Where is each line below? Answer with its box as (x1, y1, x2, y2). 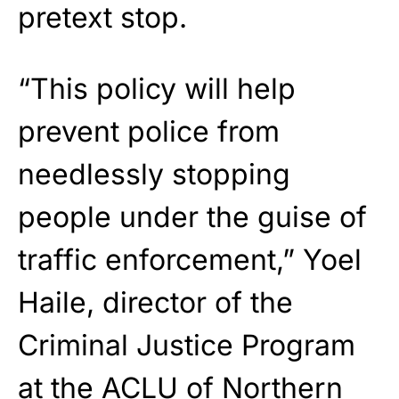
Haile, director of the (18, 284, 293, 320)
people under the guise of (18, 199, 367, 234)
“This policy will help (18, 70, 296, 106)
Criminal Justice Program (18, 327, 355, 362)
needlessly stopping (18, 156, 290, 191)
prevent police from (18, 113, 280, 149)
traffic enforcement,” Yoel (18, 241, 362, 277)
